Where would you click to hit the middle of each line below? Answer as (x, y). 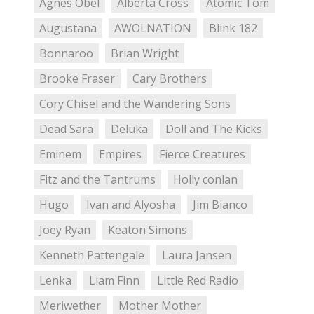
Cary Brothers (169, 79)
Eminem (60, 155)
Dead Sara (66, 129)
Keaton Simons (147, 230)
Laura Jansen (196, 255)
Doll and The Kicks (213, 129)
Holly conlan (205, 180)
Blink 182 (233, 28)
